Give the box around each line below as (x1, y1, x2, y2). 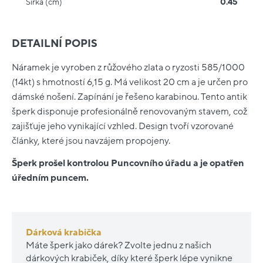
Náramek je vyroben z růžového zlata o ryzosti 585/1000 (12, 62, 245, 73)
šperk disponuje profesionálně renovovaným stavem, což (12, 106, 247, 117)
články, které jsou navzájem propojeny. (12, 136, 170, 147)
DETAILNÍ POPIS (12, 38, 97, 49)
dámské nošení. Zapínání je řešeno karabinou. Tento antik (12, 92, 247, 103)
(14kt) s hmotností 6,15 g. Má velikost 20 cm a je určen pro (12, 77, 248, 88)
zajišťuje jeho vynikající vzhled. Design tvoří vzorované (12, 121, 234, 132)
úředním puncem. (12, 173, 89, 184)
